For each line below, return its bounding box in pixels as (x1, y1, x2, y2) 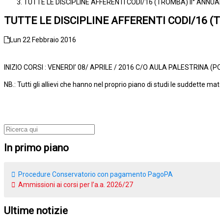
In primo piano (4, 142, 69, 154)
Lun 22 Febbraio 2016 (10, 35, 76, 44)
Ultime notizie (4, 205, 68, 217)
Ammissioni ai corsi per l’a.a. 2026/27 (18, 180, 133, 189)
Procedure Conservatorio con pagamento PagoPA (18, 170, 173, 178)
